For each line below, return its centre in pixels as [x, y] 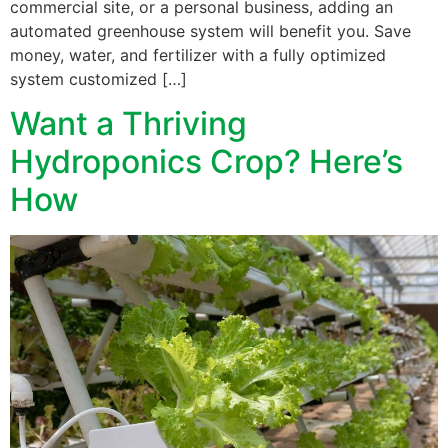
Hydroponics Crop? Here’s [206, 162]
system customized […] [98, 78]
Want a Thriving [128, 124]
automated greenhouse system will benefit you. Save [210, 30]
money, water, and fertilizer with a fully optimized [198, 54]
